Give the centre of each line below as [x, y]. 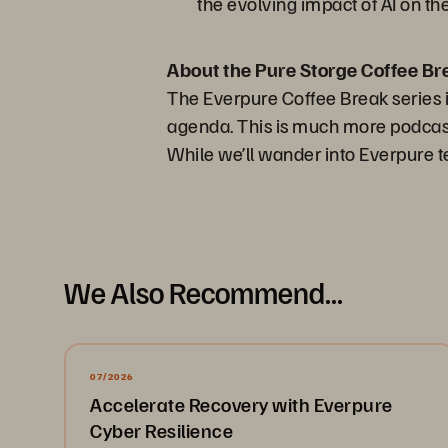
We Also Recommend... [203, 292]
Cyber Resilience [161, 430]
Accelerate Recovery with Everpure [241, 404]
